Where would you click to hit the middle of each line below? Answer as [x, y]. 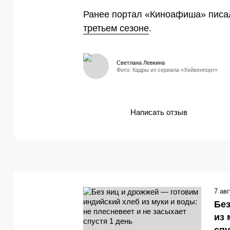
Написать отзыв [159, 112]
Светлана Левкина [141, 62]
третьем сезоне [116, 28]
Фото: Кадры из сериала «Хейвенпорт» [167, 70]
